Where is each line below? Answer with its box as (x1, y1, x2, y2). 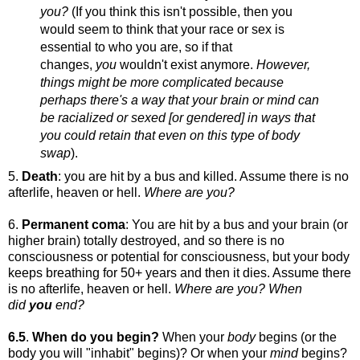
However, (256, 57, 310, 72)
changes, (39, 57, 96, 72)
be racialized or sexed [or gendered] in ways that (39, 110, 315, 125)
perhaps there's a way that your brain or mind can (39, 92, 319, 107)
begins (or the (256, 329, 337, 344)
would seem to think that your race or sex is (39, 22, 284, 36)
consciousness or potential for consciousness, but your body (8, 249, 350, 264)
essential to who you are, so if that (39, 39, 232, 54)
